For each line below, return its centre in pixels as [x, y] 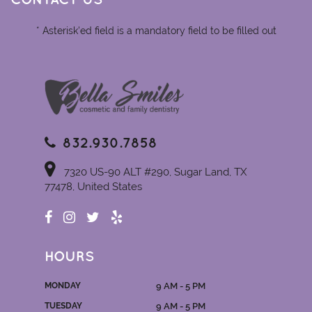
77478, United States [93, 187]
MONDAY [63, 286]
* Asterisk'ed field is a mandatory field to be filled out [156, 31]
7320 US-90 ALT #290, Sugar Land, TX [154, 172]
